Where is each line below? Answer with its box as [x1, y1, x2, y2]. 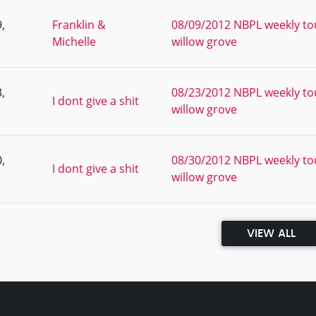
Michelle [52, 34, 96, 49]
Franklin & [52, 17, 106, 32]
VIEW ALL [246, 224, 296, 243]
